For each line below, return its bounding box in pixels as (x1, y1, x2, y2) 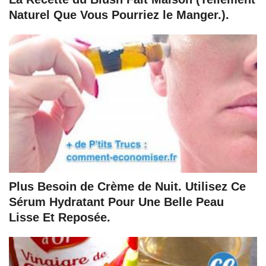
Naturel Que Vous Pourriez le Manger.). (9, 8, 229, 21)
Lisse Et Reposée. (9, 211, 110, 224)
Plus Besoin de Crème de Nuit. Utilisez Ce (9, 180, 246, 194)
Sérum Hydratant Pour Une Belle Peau (9, 195, 224, 209)
